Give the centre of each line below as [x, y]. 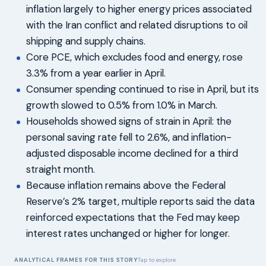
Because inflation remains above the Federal [126, 185]
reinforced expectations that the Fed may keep [133, 217]
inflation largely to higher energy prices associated [139, 9]
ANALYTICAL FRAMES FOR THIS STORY [76, 259]
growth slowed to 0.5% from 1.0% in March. [122, 105]
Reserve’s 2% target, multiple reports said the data [140, 201]
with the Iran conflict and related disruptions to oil [137, 25]
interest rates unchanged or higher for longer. [128, 233]
